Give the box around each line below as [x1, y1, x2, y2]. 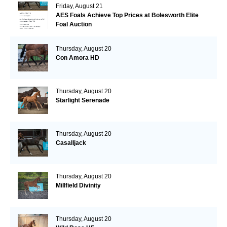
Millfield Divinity [55, 181, 101, 189]
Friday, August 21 [55, 2, 103, 10]
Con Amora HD [55, 54, 99, 61]
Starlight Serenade [55, 96, 109, 104]
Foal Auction [55, 20, 92, 28]
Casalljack [55, 139, 86, 146]
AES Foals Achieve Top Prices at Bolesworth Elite [55, 11, 199, 19]
